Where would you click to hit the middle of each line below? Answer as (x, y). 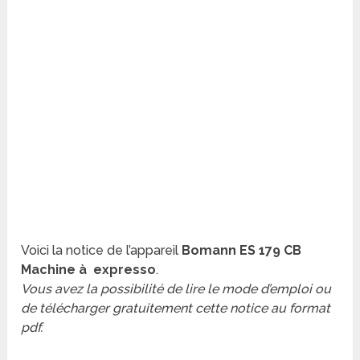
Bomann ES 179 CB (242, 251)
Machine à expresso (89, 270)
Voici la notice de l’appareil (102, 251)
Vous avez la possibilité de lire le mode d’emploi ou (176, 289)
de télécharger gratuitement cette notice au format (176, 309)
